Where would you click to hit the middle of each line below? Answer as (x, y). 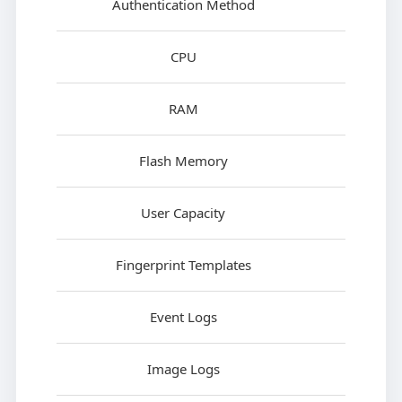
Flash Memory (183, 161)
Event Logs (183, 317)
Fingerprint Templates (183, 265)
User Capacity (184, 213)
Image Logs (183, 369)
